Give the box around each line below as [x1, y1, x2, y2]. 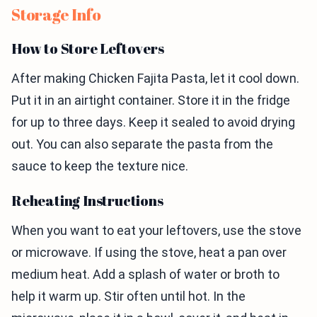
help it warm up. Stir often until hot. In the [11, 289, 246, 304]
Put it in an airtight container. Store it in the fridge [11, 93, 290, 108]
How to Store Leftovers [11, 39, 164, 59]
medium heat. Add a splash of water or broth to [11, 267, 279, 282]
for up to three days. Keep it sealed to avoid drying [11, 115, 295, 130]
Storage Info [11, 4, 101, 25]
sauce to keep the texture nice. [11, 158, 188, 174]
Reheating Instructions [11, 191, 163, 211]
